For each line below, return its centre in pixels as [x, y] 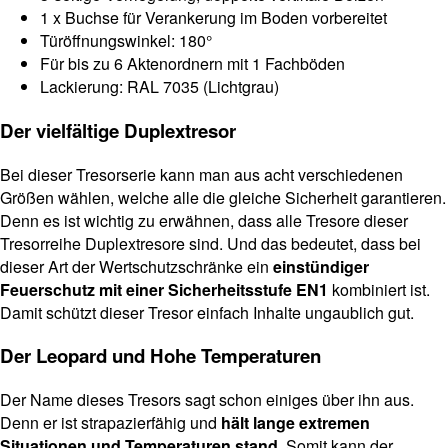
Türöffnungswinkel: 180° [126, 41]
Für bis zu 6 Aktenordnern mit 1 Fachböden [192, 64]
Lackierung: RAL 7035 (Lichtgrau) [159, 87]
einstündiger [321, 266]
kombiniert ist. [381, 289]
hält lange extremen [295, 423]
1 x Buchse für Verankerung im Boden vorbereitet [213, 18]
